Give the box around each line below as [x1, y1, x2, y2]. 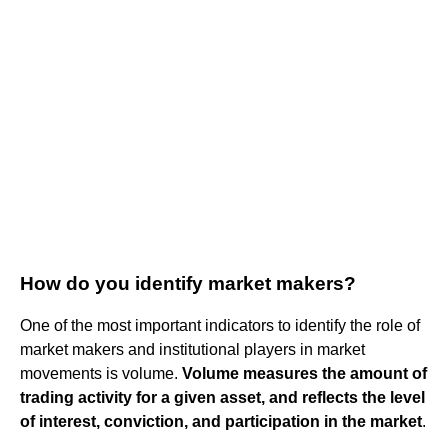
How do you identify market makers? [20, 272, 356, 294]
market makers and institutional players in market [20, 340, 365, 358]
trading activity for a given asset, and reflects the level [20, 388, 425, 406]
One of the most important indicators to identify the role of [20, 316, 420, 334]
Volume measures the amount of [182, 364, 427, 382]
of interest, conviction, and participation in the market [20, 412, 422, 430]
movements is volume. [20, 364, 182, 382]
